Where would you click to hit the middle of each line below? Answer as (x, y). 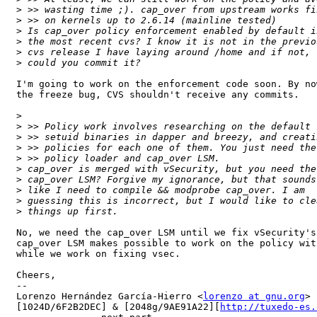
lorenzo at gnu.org (254, 296)
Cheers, (36, 275)
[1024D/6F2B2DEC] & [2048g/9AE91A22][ (118, 306)
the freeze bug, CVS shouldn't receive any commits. (158, 94)
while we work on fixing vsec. (98, 253)
